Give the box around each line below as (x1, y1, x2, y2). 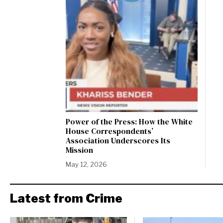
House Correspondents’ (66, 125, 153, 136)
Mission (66, 144, 93, 155)
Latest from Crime (10, 191, 122, 206)
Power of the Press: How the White (66, 116, 193, 127)
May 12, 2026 (66, 160, 107, 168)
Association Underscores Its (66, 135, 170, 146)
